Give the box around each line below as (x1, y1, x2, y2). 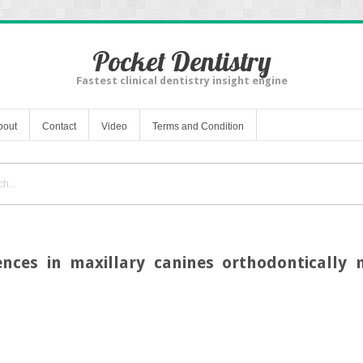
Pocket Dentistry (92, 44, 271, 79)
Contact (42, 120, 76, 132)
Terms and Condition (152, 120, 244, 132)
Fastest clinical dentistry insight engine (75, 75, 288, 87)
